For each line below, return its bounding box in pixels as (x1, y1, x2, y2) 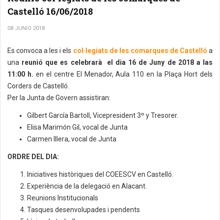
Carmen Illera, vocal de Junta (27, 135, 118, 143)
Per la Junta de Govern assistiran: (7, 94, 110, 102)
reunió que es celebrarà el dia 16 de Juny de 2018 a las (19, 58, 213, 66)
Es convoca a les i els (7, 47, 73, 55)
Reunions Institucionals (27, 194, 98, 202)
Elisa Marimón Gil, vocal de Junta (27, 123, 128, 131)
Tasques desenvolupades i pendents (27, 206, 140, 214)
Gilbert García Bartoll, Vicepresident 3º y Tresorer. (27, 111, 178, 119)
